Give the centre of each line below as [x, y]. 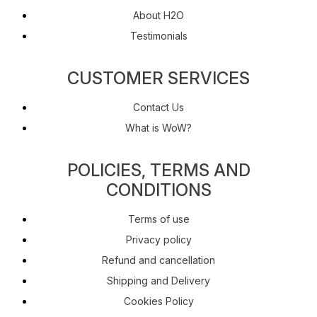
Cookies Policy [158, 301]
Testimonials [158, 35]
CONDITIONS [158, 190]
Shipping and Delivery [158, 280]
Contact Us [158, 107]
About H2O [158, 15]
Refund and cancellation [158, 260]
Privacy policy [158, 239]
